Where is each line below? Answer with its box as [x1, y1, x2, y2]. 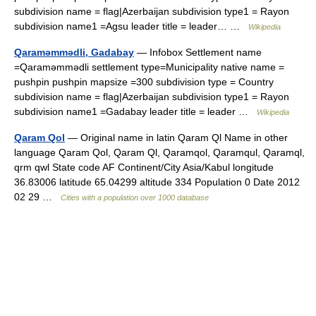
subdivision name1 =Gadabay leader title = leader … [14, 106, 257, 117]
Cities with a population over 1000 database [61, 193, 209, 202]
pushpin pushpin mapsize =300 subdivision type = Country [14, 76, 274, 87]
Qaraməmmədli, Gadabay [14, 47, 134, 58]
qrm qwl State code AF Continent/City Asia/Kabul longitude [14, 162, 274, 173]
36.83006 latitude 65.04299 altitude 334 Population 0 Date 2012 [14, 176, 300, 188]
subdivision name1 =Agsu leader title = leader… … [14, 20, 248, 32]
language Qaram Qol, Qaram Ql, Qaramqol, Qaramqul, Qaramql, [14, 147, 305, 158]
